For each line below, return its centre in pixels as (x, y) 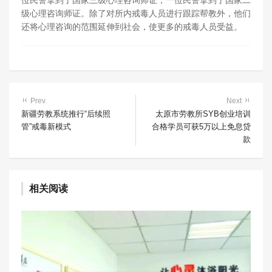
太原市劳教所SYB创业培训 (203, 114)
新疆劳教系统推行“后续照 (66, 114)
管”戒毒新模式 (46, 127)
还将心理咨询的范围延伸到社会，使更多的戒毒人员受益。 (132, 27)
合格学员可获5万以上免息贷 (201, 127)
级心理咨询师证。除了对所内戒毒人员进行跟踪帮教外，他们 (136, 13)
